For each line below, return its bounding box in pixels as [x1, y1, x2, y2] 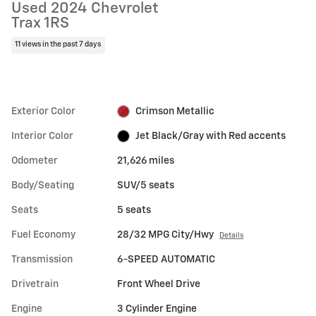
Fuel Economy [11, 229, 75, 240]
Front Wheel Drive [117, 279, 201, 289]
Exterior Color [11, 106, 75, 116]
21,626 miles [117, 155, 175, 166]
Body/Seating [11, 180, 74, 190]
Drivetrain [11, 279, 59, 289]
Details [219, 231, 244, 239]
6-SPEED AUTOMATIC [117, 254, 216, 265]
